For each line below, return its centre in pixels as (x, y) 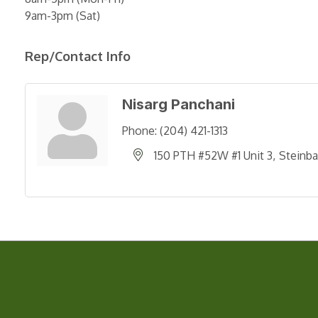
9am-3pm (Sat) (62, 15)
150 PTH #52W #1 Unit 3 (213, 155)
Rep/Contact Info (78, 56)
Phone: (139, 130)
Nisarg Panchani (179, 104)
